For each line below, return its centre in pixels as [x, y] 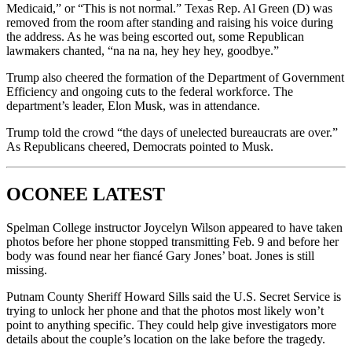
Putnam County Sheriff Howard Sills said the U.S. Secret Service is [174, 296]
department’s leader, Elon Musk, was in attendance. [133, 105]
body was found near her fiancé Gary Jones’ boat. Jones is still [160, 255]
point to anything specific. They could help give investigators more [171, 324]
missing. [27, 269]
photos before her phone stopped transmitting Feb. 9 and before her [172, 241]
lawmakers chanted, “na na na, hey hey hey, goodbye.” [143, 50]
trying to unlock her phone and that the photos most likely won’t [165, 310]
